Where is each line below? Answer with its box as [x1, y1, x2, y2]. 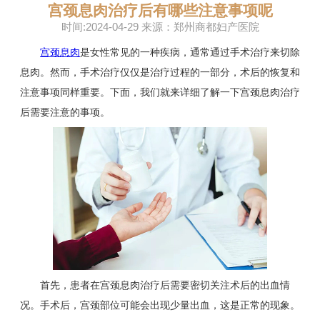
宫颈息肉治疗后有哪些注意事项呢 [47, 2, 273, 19]
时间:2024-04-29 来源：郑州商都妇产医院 [61, 21, 259, 34]
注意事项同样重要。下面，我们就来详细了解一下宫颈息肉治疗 [20, 86, 300, 99]
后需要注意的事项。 [20, 106, 110, 119]
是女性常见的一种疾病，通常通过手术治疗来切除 [80, 46, 300, 59]
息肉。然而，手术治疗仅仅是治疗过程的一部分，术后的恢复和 [20, 66, 300, 79]
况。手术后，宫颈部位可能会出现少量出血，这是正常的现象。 [20, 299, 300, 311]
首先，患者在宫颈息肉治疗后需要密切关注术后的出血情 [20, 279, 290, 291]
